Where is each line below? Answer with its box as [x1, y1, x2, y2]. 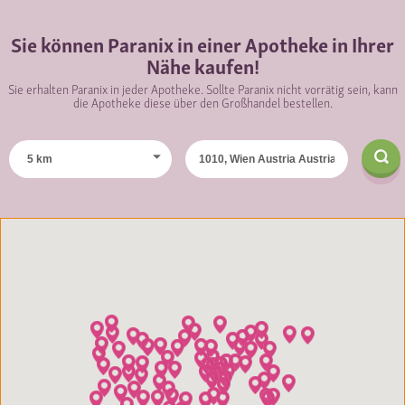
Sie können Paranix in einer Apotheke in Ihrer [11, 26, 394, 60]
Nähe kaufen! [146, 48, 259, 81]
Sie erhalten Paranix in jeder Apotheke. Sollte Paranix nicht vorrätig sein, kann [7, 77, 398, 99]
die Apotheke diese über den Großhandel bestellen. [72, 90, 333, 112]
